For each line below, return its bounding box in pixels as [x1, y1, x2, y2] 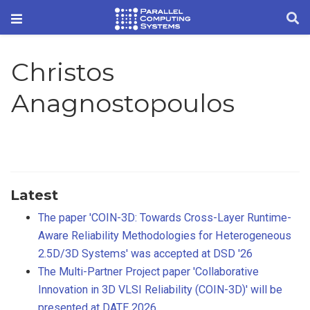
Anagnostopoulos [11, 88, 235, 119]
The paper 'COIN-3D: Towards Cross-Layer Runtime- [38, 210, 291, 224]
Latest [10, 185, 58, 203]
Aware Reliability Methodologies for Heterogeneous [38, 228, 291, 242]
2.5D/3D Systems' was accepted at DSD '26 [38, 246, 253, 260]
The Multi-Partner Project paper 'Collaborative [38, 264, 259, 278]
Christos [11, 57, 115, 88]
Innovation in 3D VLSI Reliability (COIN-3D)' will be [38, 282, 282, 296]
